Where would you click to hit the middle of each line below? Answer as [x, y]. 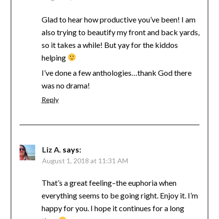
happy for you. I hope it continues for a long [113, 208]
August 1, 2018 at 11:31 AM [85, 160]
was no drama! [66, 85]
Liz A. [51, 149]
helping [54, 57]
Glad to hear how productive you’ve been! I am [118, 19]
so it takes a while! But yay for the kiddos [109, 44]
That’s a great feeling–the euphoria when [109, 182]
